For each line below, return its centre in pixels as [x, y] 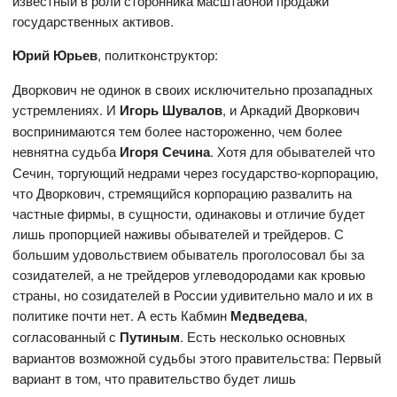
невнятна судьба [66, 152]
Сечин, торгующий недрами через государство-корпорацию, [196, 173]
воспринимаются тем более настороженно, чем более [178, 131]
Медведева [268, 316]
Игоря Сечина [165, 152]
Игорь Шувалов [171, 110]
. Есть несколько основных [263, 337]
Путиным [150, 337]
